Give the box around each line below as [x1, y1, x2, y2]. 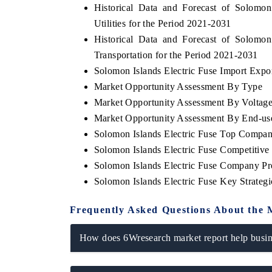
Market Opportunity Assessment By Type [93, 81, 263, 92]
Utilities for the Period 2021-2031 [93, 18, 231, 29]
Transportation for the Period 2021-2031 [93, 49, 258, 60]
